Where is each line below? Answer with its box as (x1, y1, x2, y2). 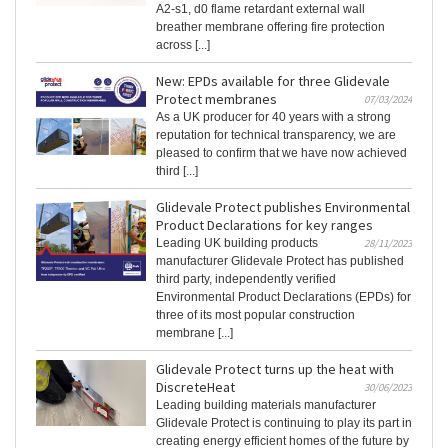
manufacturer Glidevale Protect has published (156, 254, 404, 269)
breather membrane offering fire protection (156, 20, 385, 35)
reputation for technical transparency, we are (156, 128, 396, 143)
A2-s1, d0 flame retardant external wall (156, 2, 365, 17)
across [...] (156, 38, 210, 53)
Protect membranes (156, 90, 277, 109)
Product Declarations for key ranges (156, 216, 373, 235)
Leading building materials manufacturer (156, 398, 376, 413)
